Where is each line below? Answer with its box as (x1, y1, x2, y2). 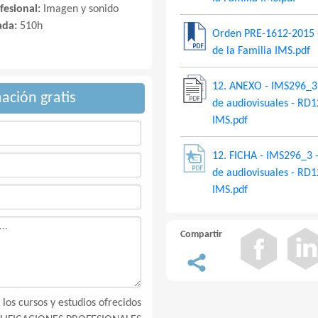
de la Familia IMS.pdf (212, 45, 310, 57)
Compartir (180, 229, 222, 240)
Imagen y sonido (43, 4, 119, 15)
